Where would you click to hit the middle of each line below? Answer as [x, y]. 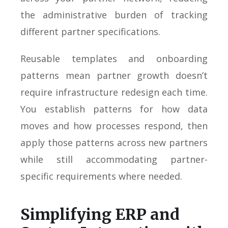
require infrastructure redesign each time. [114, 92]
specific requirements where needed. [101, 176]
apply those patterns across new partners [114, 142]
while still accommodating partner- [114, 159]
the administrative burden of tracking [114, 15]
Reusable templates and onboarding [114, 58]
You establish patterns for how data [114, 109]
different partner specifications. [90, 31]
